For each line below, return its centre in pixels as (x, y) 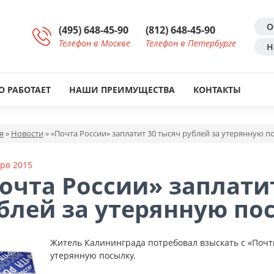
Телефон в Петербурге (191, 43)
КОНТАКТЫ (217, 90)
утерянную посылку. (93, 255)
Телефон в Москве (94, 43)
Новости (27, 133)
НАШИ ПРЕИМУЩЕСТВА (122, 90)
